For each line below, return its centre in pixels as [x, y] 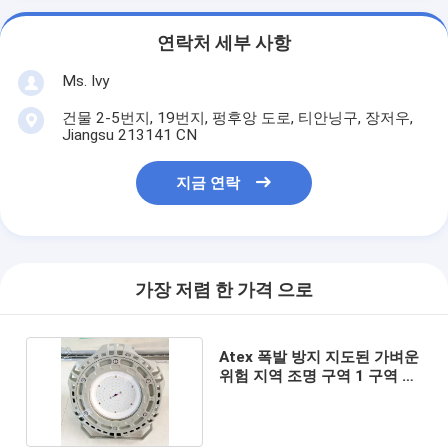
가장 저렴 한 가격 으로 [224, 290]
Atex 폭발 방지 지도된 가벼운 [318, 356]
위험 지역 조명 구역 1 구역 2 [314, 375]
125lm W [250, 394]
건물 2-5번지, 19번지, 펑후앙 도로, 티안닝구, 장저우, [237, 117]
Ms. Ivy [85, 80]
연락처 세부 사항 [224, 43]
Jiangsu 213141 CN [129, 134]
